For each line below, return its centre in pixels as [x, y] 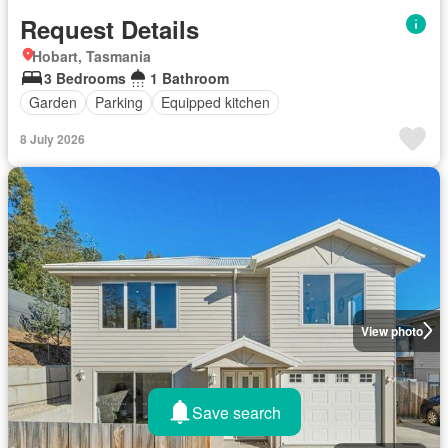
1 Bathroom [189, 77]
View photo [391, 330]
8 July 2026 [52, 138]
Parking [119, 102]
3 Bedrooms [85, 77]
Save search [236, 412]
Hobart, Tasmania [91, 55]
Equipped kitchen [215, 102]
